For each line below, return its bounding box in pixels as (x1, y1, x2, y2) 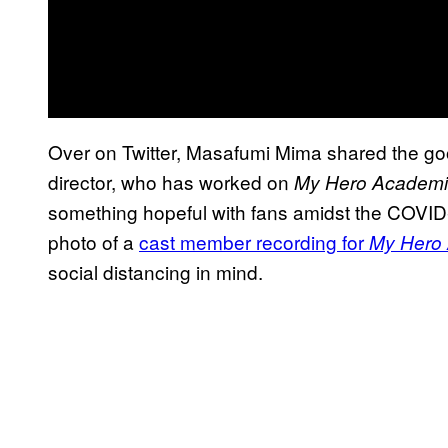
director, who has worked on (48, 167, 294, 195)
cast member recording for (139, 227, 369, 255)
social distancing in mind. (48, 257, 263, 285)
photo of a (48, 227, 139, 255)
